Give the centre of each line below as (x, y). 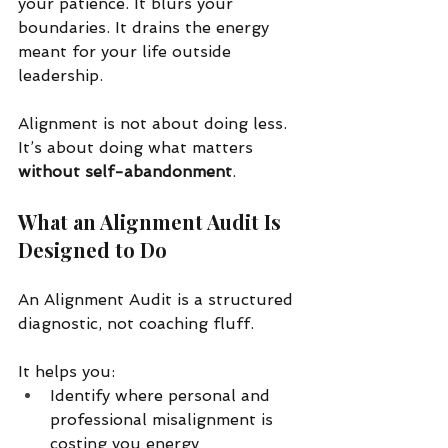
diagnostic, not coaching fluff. (136, 323)
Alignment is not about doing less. (155, 123)
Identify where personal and (162, 395)
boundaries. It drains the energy (146, 27)
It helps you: (66, 371)
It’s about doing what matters (138, 147)
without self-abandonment (125, 171)
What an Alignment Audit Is (152, 221)
